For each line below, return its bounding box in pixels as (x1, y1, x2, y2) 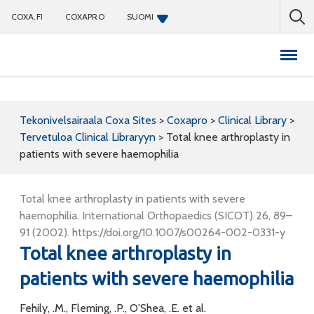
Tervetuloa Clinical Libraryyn (20, 130, 156, 144)
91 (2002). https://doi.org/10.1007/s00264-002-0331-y (20, 226, 285, 239)
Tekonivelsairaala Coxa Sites (20, 114, 156, 127)
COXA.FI (11, 11, 43, 22)
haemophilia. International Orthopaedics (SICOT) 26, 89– (20, 209, 292, 222)
